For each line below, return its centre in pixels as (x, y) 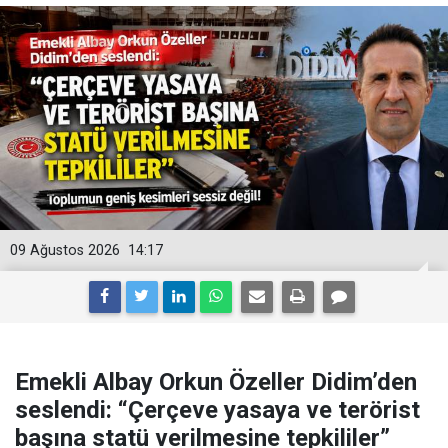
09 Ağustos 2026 (65, 251)
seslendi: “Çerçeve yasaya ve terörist (217, 410)
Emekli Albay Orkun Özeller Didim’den (216, 382)
